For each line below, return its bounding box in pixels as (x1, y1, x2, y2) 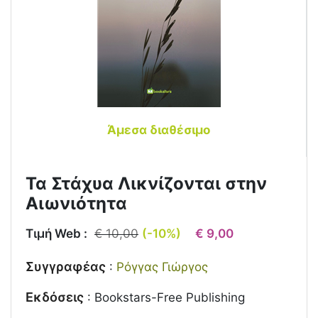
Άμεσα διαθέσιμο (107, 123, 210, 137)
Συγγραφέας (26, 259, 106, 274)
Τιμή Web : (26, 226, 87, 241)
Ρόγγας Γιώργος (116, 260, 208, 274)
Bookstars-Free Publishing (94, 290, 245, 305)
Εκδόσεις (26, 290, 84, 305)
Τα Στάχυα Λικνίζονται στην (26, 173, 267, 194)
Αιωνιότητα (26, 193, 127, 214)
